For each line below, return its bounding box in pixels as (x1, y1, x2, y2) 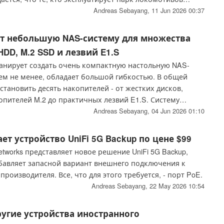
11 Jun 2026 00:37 (151, 5, 204, 15)
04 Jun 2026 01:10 (151, 106, 204, 116)
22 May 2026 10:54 (149, 181, 204, 191)
